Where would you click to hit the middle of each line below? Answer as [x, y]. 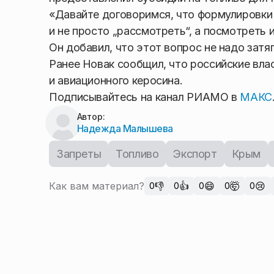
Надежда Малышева [125, 129]
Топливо [137, 154]
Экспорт [195, 154]
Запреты [79, 154]
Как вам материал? [97, 186]
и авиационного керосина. [116, 81]
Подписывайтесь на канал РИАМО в [145, 97]
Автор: [91, 117]
